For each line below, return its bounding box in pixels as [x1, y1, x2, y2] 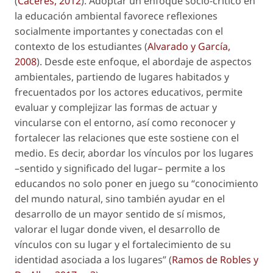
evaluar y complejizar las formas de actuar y [15, 101, 217, 115]
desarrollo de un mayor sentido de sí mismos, [15, 207, 225, 221]
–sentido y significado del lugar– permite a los [15, 161, 225, 175]
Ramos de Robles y [172, 253, 258, 267]
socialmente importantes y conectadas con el [15, 24, 223, 38]
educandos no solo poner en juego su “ [15, 177, 195, 191]
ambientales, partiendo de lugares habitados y [15, 70, 229, 84]
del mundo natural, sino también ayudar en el [15, 192, 225, 206]
